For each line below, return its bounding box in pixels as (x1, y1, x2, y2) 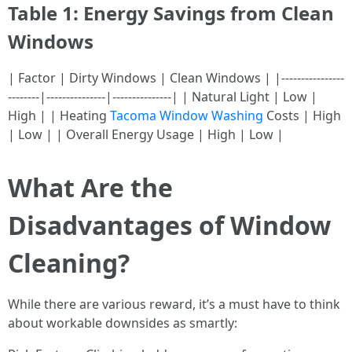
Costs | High (263, 107, 341, 125)
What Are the (8, 170, 173, 205)
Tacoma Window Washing (110, 107, 263, 125)
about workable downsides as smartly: (8, 314, 237, 332)
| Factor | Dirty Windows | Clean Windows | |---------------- (8, 69, 344, 87)
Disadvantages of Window (8, 208, 331, 243)
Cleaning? (8, 246, 130, 280)
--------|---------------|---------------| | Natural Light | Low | (8, 88, 317, 106)
